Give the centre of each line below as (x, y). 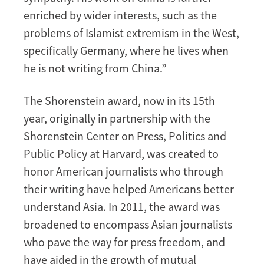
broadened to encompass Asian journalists (128, 224)
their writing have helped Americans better (129, 189)
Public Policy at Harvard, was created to (121, 153)
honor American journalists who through (123, 171)
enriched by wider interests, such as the (120, 15)
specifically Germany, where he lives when (126, 50)
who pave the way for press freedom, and (124, 242)
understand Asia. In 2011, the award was (122, 206)
